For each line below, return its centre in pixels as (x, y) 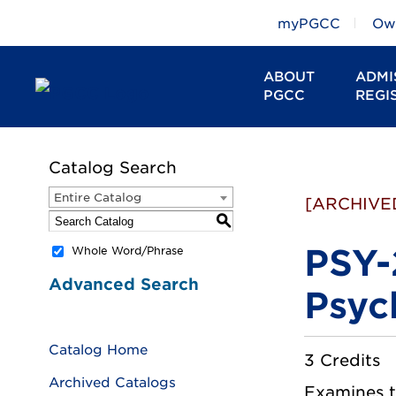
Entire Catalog (98, 198)
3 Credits (342, 360)
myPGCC (309, 24)
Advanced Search (124, 284)
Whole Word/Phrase (128, 251)
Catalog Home (98, 350)
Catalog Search (113, 168)
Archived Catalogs (112, 383)
